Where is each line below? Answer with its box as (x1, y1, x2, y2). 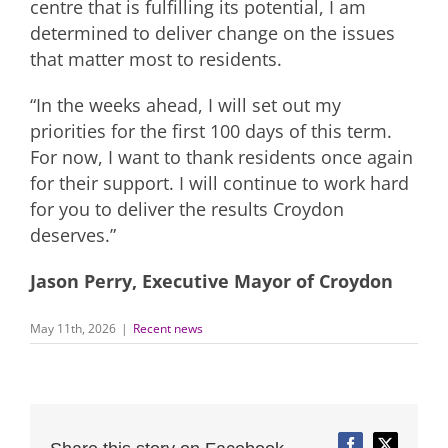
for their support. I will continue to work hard (30, 170, 409, 195)
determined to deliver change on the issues (30, 20, 395, 45)
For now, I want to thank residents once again (30, 144, 413, 169)
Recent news (133, 319, 203, 337)
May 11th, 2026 (30, 319, 116, 337)
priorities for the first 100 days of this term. (30, 118, 392, 143)
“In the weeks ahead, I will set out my (30, 92, 341, 117)
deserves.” (30, 222, 116, 247)
